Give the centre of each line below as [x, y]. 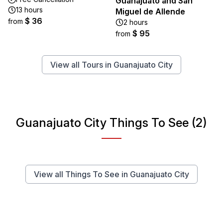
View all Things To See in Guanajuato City [111, 174]
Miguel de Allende [150, 11]
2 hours [136, 22]
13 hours [29, 10]
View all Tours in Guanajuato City [111, 65]
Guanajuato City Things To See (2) [111, 123]
